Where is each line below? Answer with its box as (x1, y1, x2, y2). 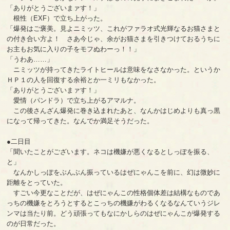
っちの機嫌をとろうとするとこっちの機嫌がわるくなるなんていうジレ (7, 199, 221, 207)
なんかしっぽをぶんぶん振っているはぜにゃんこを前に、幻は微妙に (7, 168, 221, 176)
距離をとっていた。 (7, 178, 67, 186)
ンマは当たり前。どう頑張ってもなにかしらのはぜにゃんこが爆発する (7, 209, 221, 217)
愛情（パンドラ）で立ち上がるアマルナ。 (7, 96, 141, 104)
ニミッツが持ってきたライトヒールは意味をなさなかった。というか (7, 65, 221, 73)
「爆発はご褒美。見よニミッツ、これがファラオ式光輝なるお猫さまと (7, 24, 221, 32)
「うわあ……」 (7, 55, 54, 63)
